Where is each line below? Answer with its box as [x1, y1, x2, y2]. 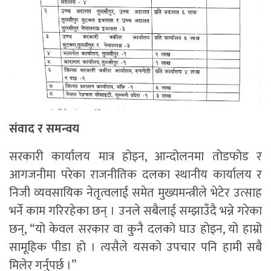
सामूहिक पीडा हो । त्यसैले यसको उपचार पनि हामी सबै [9, 237, 262, 258]
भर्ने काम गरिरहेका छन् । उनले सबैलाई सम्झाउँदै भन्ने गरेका [9, 201, 262, 222]
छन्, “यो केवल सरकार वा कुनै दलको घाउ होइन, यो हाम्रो [9, 219, 262, 240]
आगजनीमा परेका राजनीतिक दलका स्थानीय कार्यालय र [9, 165, 262, 186]
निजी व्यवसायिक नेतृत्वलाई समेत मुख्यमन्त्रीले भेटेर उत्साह [9, 183, 262, 204]
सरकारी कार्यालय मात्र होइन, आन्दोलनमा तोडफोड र [9, 146, 262, 168]
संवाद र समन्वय [9, 119, 79, 140]
